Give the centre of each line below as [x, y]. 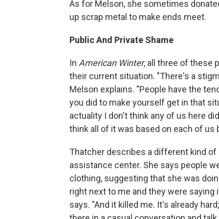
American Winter [111, 63]
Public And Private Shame [121, 40]
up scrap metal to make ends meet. [138, 17]
